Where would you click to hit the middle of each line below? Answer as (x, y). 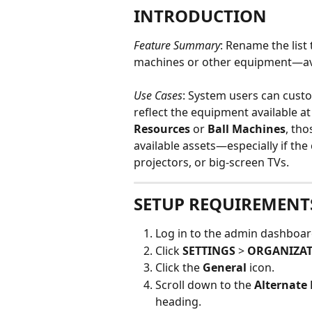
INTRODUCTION (200, 16)
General (226, 268)
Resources (162, 129)
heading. (178, 301)
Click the (179, 268)
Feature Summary (177, 45)
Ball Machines (247, 129)
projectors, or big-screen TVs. (211, 163)
